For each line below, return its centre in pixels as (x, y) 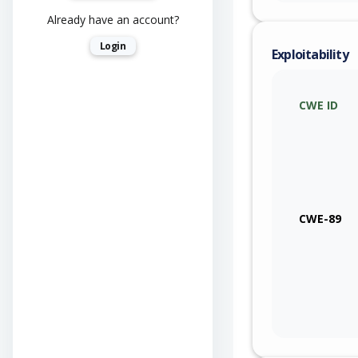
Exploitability (310, 54)
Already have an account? (113, 20)
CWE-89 (320, 218)
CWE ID (318, 105)
